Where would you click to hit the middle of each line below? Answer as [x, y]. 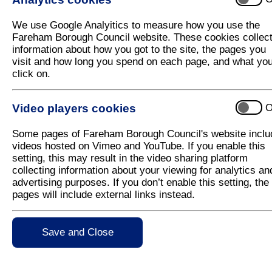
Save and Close [77, 232]
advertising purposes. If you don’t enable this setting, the [141, 182]
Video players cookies [74, 108]
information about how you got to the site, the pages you [139, 49]
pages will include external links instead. [104, 195]
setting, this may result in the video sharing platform [130, 158]
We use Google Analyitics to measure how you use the [136, 25]
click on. [31, 74]
